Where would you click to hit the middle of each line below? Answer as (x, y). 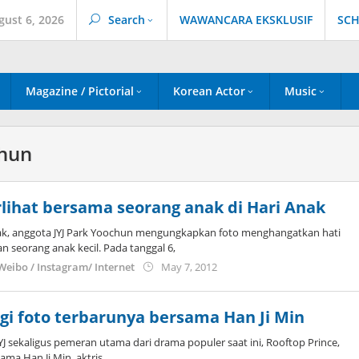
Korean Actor (209, 91)
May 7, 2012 (190, 267)
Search (127, 20)
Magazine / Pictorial (80, 91)
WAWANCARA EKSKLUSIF (246, 20)
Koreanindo (245, 280)
